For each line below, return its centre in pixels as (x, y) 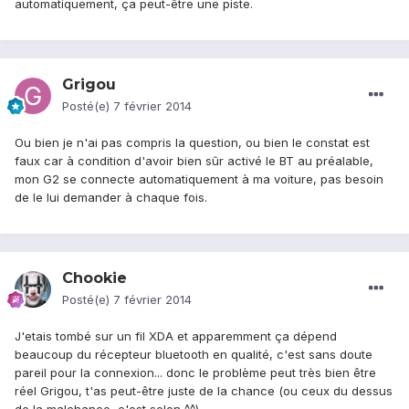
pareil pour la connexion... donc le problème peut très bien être (195, 373)
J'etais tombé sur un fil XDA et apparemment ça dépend (176, 336)
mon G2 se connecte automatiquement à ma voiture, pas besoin (199, 179)
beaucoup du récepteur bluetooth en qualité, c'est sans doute (194, 355)
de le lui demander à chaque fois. (111, 198)
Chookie (94, 278)
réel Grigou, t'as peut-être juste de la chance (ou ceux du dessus (204, 391)
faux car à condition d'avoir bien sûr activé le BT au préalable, (194, 161)
